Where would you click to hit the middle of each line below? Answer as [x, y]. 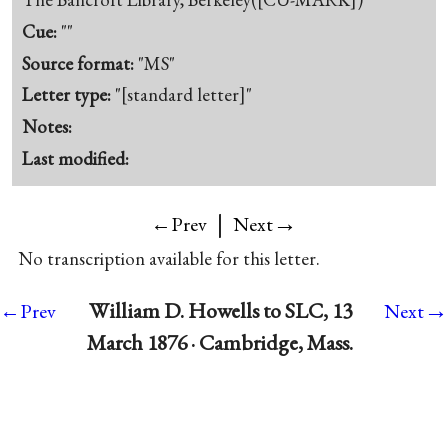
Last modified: [76, 158]
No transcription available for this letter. [168, 258]
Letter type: [69, 95]
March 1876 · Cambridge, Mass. [220, 342]
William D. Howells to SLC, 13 [220, 310]
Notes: [47, 127]
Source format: [80, 63]
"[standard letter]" [184, 95]
